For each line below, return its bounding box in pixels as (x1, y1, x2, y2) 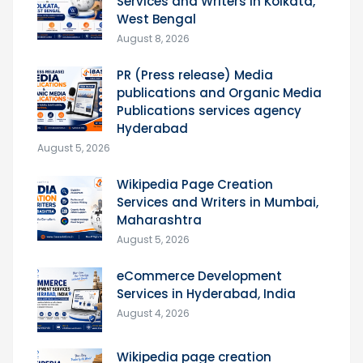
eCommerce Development (117, 267, 282, 284)
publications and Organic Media (117, 83, 322, 101)
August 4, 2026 (117, 305, 190, 320)
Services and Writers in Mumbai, (117, 193, 318, 211)
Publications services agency (117, 101, 301, 119)
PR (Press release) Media (117, 66, 273, 83)
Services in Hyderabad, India (117, 284, 296, 302)
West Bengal (117, 10, 196, 28)
